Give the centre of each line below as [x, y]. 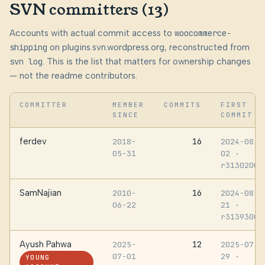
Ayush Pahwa [46, 244]
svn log [26, 61]
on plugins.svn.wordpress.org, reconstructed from [148, 47]
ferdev [33, 141]
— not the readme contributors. [73, 75]
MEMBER [129, 104]
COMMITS [183, 104]
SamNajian [41, 193]
